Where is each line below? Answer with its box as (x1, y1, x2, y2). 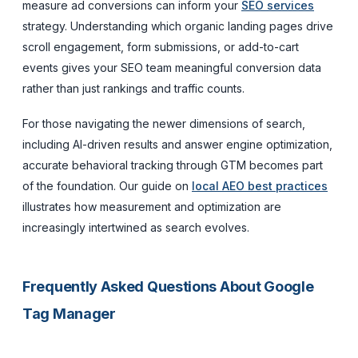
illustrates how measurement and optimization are (22, 199, 281, 213)
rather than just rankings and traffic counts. (22, 81, 245, 95)
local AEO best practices (192, 178, 328, 193)
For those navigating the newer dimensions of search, (22, 116, 305, 130)
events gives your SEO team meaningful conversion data (22, 60, 321, 74)
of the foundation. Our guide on (22, 178, 192, 193)
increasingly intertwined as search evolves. (22, 220, 249, 234)
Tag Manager (22, 304, 116, 322)
